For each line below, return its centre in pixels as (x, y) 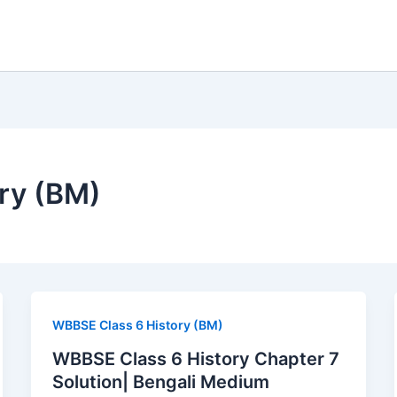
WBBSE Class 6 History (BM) (137, 325)
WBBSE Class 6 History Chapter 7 (195, 358)
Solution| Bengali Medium (160, 381)
